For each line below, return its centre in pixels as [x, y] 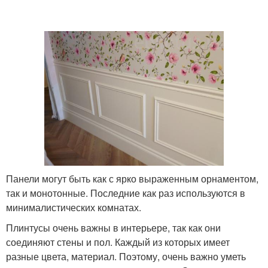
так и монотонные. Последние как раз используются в [126, 193]
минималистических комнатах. [74, 208]
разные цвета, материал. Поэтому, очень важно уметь [126, 257]
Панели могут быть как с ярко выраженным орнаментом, [132, 179]
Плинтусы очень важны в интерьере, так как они [113, 228]
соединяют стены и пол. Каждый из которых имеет [118, 242]
